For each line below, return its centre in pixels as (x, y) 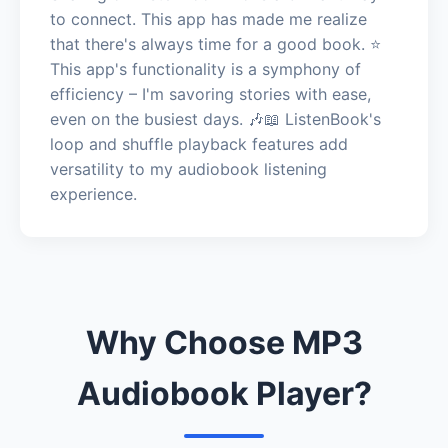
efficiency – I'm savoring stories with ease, (210, 93)
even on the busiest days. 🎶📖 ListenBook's (215, 118)
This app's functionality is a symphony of (205, 68)
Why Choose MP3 (224, 342)
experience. (93, 193)
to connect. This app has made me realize (208, 18)
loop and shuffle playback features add (199, 143)
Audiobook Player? (224, 393)
